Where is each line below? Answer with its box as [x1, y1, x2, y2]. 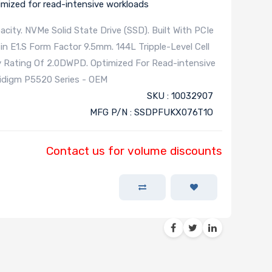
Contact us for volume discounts [46, 144, 222, 158]
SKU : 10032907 [146, 90, 213, 102]
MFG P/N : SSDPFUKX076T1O [89, 107, 213, 118]
